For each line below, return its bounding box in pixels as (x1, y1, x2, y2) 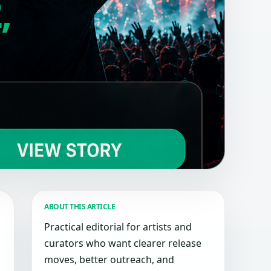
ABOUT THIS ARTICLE (44, 201, 116, 212)
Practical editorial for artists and (44, 220, 192, 233)
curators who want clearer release (44, 237, 201, 250)
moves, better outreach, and (44, 253, 174, 266)
